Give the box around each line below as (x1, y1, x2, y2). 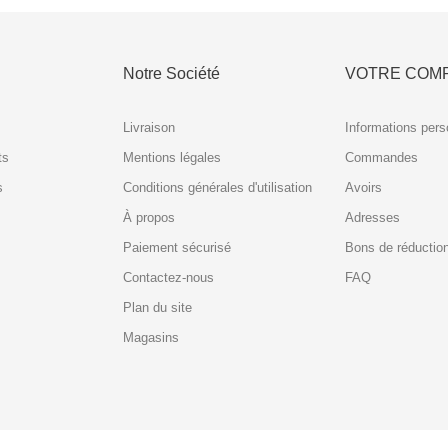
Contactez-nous (122, 270, 214, 285)
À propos (122, 210, 175, 225)
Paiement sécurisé (122, 240, 231, 255)
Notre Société (122, 65, 220, 82)
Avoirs (345, 180, 383, 195)
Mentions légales (122, 150, 221, 165)
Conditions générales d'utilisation (122, 180, 312, 195)
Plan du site (122, 300, 192, 315)
